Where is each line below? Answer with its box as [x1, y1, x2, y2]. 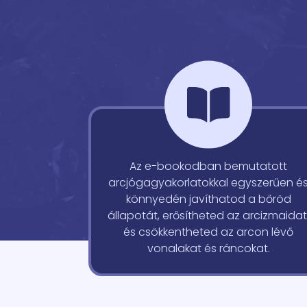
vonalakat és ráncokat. [147, 241, 270, 256]
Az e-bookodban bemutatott [130, 158, 287, 174]
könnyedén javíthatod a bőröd [125, 191, 291, 207]
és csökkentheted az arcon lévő [123, 224, 293, 240]
